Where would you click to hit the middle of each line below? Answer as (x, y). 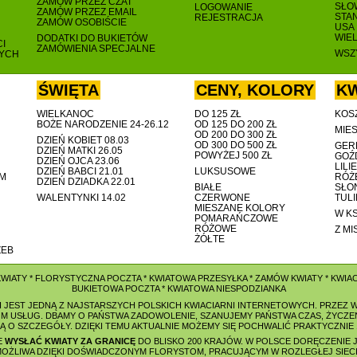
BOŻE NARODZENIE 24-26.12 (103, 124)
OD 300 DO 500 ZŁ (236, 145)
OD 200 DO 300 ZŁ (236, 135)
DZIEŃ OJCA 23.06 (78, 161)
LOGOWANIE (224, 7)
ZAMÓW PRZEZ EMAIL (87, 12)
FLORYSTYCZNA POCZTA (88, 278)
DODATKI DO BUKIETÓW (92, 38)
